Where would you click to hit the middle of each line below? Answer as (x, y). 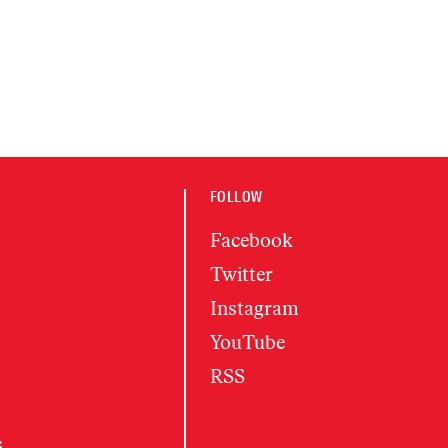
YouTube (247, 342)
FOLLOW (236, 197)
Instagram (254, 308)
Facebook (251, 240)
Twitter (241, 274)
